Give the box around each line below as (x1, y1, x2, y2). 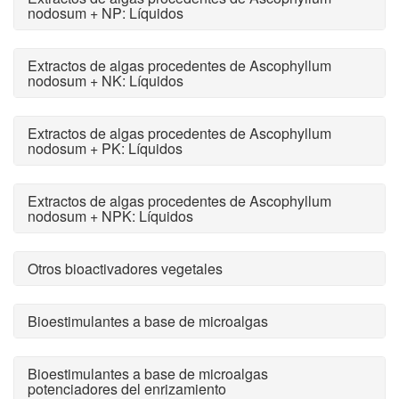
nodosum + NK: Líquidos (28, 70, 183, 91)
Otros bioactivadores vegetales (28, 258, 223, 279)
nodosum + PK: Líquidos (28, 138, 183, 159)
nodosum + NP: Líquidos (28, 3, 183, 23)
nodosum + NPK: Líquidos (28, 206, 193, 226)
